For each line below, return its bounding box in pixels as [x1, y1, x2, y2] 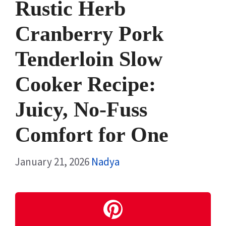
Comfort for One [15, 123, 168, 146]
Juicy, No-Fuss [15, 97, 147, 121]
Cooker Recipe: [15, 72, 156, 96]
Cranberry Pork [15, 22, 163, 45]
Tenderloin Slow [15, 47, 162, 71]
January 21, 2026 [15, 155, 89, 169]
